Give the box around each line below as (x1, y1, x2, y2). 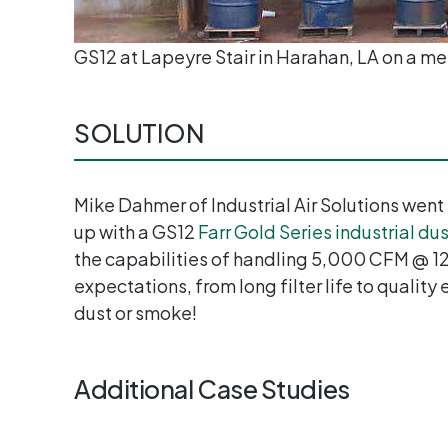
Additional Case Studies (74, 372, 350, 405)
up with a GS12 (74, 219, 198, 243)
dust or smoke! (74, 300, 197, 324)
